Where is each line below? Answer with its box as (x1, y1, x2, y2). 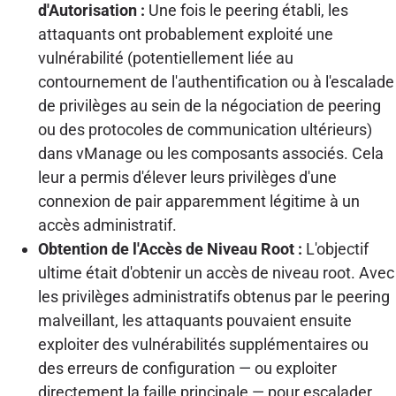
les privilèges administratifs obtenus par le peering (37, 286, 390, 306)
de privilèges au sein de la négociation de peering (37, 95, 381, 115)
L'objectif (301, 239, 369, 258)
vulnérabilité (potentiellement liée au (37, 48, 293, 67)
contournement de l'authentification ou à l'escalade (37, 72, 394, 91)
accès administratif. (37, 215, 177, 234)
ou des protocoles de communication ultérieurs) (37, 119, 372, 139)
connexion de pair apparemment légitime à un (37, 191, 360, 210)
